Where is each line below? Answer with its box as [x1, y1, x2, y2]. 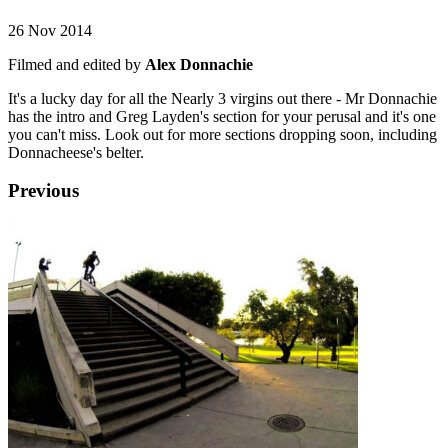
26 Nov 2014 [8, 21, 92, 39]
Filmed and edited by [8, 55, 145, 73]
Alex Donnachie [145, 55, 253, 73]
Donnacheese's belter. [8, 143, 144, 161]
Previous [8, 180, 79, 202]
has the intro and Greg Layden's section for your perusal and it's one [8, 107, 436, 125]
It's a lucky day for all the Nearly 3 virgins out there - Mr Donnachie [8, 89, 437, 107]
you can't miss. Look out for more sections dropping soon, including [8, 125, 437, 143]
